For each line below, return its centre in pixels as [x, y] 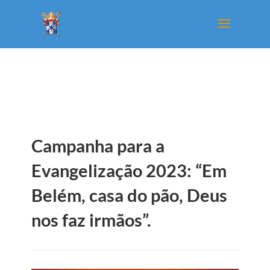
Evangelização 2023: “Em [129, 170]
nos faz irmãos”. [91, 220]
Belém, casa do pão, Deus [129, 195]
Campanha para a [98, 146]
